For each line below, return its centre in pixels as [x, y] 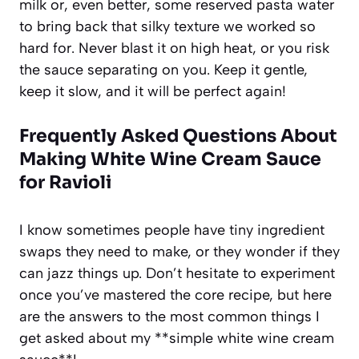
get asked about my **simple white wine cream [177, 338]
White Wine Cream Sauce [206, 159]
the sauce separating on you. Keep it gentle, [163, 69]
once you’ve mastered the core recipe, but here [175, 294]
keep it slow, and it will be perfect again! [153, 91]
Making [55, 159]
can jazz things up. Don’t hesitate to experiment [177, 273]
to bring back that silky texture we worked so [167, 26]
